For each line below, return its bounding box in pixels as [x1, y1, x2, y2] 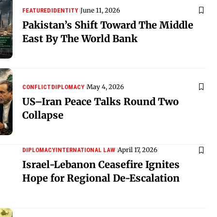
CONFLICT [22, 83, 51, 91]
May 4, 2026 [87, 82, 124, 91]
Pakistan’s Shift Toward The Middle [22, 18, 193, 31]
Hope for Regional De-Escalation [22, 172, 180, 184]
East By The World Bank [22, 32, 138, 45]
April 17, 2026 [118, 146, 157, 154]
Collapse [22, 108, 63, 121]
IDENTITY [51, 6, 78, 14]
